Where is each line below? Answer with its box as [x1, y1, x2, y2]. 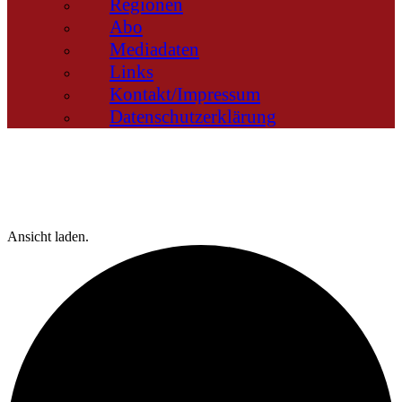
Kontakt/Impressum [109, 83, 260, 105]
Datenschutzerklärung [109, 106, 276, 127]
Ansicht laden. [7, 229, 89, 244]
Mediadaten [109, 39, 199, 60]
